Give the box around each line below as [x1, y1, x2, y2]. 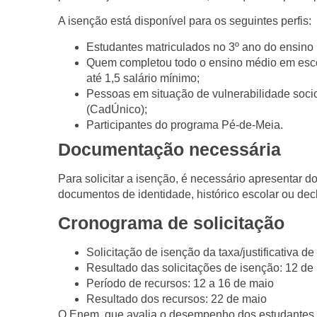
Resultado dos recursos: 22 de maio [86, 293, 267, 306]
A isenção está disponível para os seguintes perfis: [58, 15, 311, 28]
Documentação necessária [58, 139, 281, 159]
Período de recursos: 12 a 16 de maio [86, 277, 274, 290]
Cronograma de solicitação [58, 213, 284, 234]
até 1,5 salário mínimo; [86, 71, 200, 84]
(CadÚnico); [86, 103, 147, 115]
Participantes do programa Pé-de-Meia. [86, 118, 283, 131]
